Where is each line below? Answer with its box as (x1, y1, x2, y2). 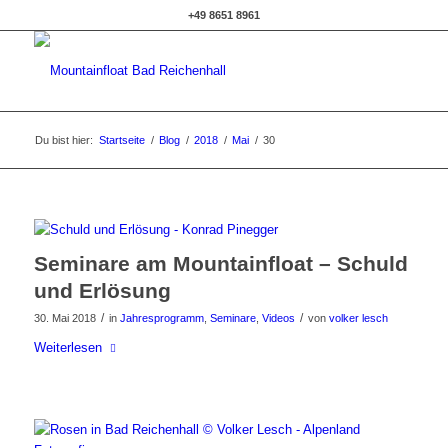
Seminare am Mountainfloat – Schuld (33, 252, 408, 275)
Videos (261, 312, 295, 324)
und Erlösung (33, 279, 171, 302)
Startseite (98, 134, 145, 146)
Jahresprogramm (119, 312, 204, 324)
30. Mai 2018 (33, 312, 96, 324)
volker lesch (328, 312, 388, 324)
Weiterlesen (33, 340, 102, 355)
